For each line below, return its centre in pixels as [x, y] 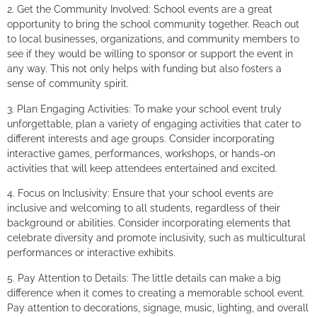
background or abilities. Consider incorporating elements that [149, 223]
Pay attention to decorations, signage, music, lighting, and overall [158, 307]
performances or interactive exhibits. [91, 253]
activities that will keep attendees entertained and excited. [142, 168]
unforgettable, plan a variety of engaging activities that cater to [154, 123]
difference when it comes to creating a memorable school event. [156, 293]
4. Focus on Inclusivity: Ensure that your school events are [140, 194]
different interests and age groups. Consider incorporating [141, 138]
